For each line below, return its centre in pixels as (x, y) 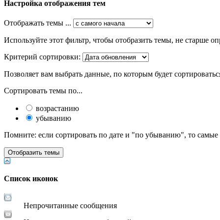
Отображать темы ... (38, 23)
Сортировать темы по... (43, 90)
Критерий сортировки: (42, 56)
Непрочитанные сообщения (70, 206)
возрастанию (56, 108)
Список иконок (31, 178)
